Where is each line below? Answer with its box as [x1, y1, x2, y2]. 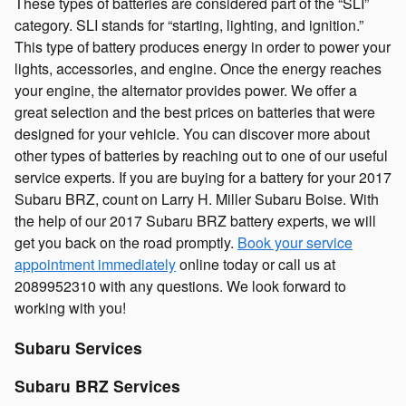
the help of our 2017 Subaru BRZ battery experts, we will [14, 210, 376, 231]
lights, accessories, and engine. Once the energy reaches [14, 58, 382, 79]
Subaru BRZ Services [14, 374, 180, 397]
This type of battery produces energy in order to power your [14, 36, 391, 57]
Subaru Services [14, 336, 142, 359]
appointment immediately [14, 254, 176, 275]
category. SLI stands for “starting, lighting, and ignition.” [14, 14, 363, 35]
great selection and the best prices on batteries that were [14, 101, 375, 122]
